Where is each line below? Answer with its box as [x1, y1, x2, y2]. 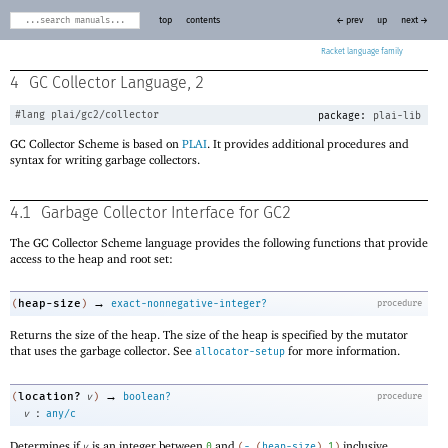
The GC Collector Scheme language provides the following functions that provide [10, 234, 428, 250]
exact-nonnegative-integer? [111, 297, 267, 310]
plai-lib [373, 109, 421, 122]
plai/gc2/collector [51, 108, 159, 121]
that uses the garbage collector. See [10, 343, 195, 359]
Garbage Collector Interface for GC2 [41, 204, 291, 221]
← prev [336, 15, 363, 25]
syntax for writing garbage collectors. [10, 152, 200, 168]
